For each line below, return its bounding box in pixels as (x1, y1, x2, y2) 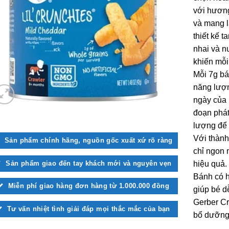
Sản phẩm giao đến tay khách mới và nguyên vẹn (6, 159, 172, 167)
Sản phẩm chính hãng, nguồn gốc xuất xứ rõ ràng (5, 136, 173, 144)
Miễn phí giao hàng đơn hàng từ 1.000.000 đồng (8, 182, 169, 190)
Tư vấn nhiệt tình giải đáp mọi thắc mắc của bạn (7, 205, 170, 213)
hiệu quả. (193, 159, 227, 169)
